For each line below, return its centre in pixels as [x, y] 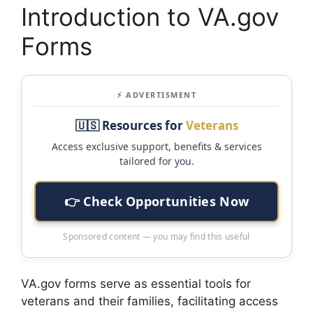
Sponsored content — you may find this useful [156, 237]
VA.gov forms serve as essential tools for [136, 284]
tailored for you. [156, 161]
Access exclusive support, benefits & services [156, 147]
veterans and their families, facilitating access [150, 301]
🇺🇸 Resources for [130, 126]
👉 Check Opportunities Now [156, 202]
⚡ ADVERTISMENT [156, 95]
